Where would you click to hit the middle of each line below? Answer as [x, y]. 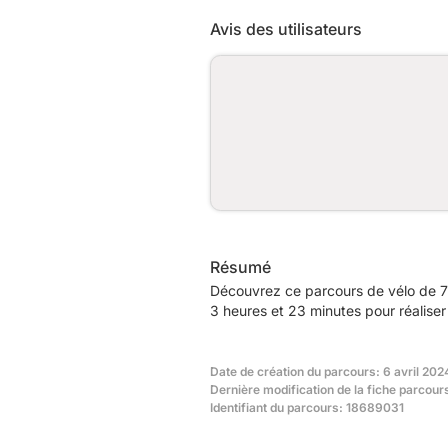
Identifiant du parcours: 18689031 [307, 407]
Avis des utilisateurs [286, 28]
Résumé [240, 266]
